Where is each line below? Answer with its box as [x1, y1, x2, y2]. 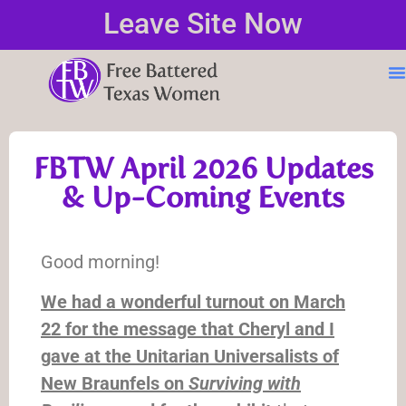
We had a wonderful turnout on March [41, 291, 345, 314]
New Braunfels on [41, 372, 188, 395]
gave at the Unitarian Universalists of [41, 345, 339, 368]
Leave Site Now [103, 6, 303, 41]
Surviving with [188, 372, 301, 395]
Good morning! [41, 251, 159, 273]
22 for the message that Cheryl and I [41, 318, 334, 341]
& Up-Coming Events [62, 180, 344, 215]
